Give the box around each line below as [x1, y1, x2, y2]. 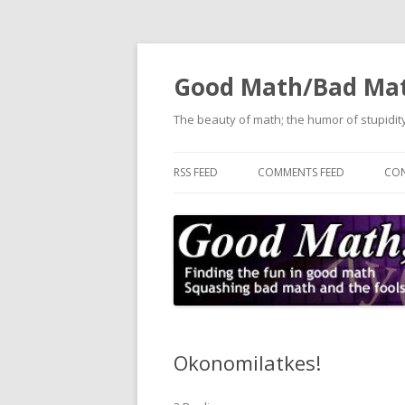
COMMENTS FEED [258, 165, 344, 180]
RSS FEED [174, 165, 218, 180]
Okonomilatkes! [174, 349, 321, 376]
